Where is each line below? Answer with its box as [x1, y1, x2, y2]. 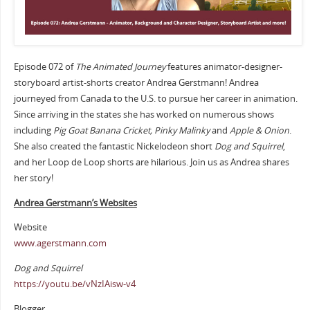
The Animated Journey [75, 61, 165, 73]
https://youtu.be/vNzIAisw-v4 [13, 277, 136, 290]
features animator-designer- [165, 61, 282, 73]
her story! [13, 172, 53, 185]
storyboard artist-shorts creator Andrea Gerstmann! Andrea [13, 77, 259, 89]
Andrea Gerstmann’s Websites [13, 197, 137, 209]
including [13, 125, 53, 137]
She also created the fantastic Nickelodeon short [13, 140, 215, 153]
